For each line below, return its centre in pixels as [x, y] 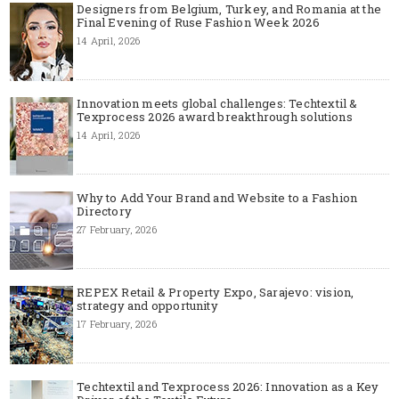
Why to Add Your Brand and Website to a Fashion [217, 197]
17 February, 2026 [117, 323]
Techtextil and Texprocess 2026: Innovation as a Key [228, 386]
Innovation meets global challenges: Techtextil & [217, 103]
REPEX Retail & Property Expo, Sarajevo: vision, [216, 292]
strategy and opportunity [147, 305]
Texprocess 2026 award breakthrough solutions [215, 116]
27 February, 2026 [117, 229]
